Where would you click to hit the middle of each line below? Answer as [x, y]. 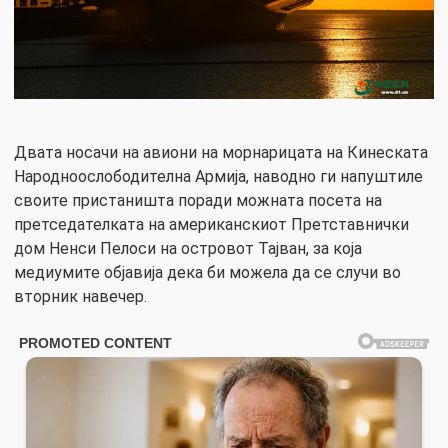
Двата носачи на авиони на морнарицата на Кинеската [221, 152]
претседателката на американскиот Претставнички [211, 224]
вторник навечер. [80, 296]
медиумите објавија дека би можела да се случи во [207, 272]
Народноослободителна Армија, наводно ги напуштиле [218, 176]
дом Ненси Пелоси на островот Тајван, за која [188, 248]
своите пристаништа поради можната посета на [198, 200]
